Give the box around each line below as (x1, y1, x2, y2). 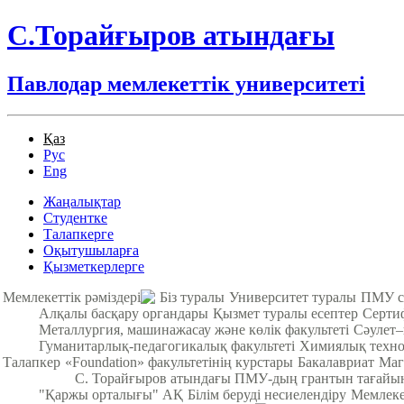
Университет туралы (229, 289, 356, 305)
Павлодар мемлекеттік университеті (7, 71, 365, 96)
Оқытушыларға (43, 242, 139, 258)
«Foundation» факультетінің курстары (65, 353, 293, 370)
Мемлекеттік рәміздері (3, 289, 141, 305)
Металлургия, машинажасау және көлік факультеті (39, 321, 349, 337)
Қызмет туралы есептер (213, 305, 358, 321)
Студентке (43, 209, 107, 225)
